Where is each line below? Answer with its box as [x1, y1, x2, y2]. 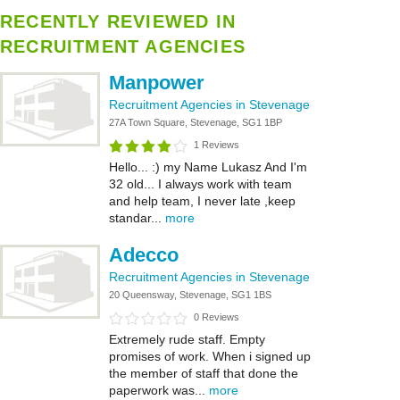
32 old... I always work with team [109, 177, 292, 191]
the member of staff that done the [109, 366, 298, 380]
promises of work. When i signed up [109, 349, 311, 363]
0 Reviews [194, 312, 239, 322]
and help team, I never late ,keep [109, 194, 296, 208]
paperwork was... [109, 383, 209, 397]
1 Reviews [194, 139, 239, 150]
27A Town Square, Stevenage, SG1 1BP [109, 117, 282, 128]
